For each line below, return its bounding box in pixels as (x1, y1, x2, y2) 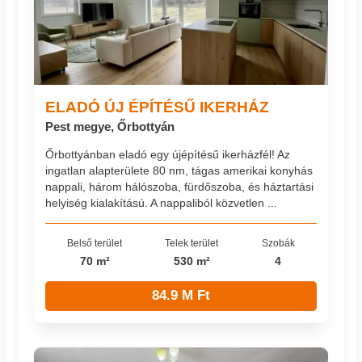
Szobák (261, 238, 295, 249)
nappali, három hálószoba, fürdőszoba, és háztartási (45, 180, 314, 194)
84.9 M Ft (152, 288, 210, 304)
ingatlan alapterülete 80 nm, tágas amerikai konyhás (45, 164, 314, 178)
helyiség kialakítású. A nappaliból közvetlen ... (45, 196, 278, 210)
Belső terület (67, 238, 123, 249)
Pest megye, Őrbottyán (45, 119, 175, 133)
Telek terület (165, 238, 219, 249)
